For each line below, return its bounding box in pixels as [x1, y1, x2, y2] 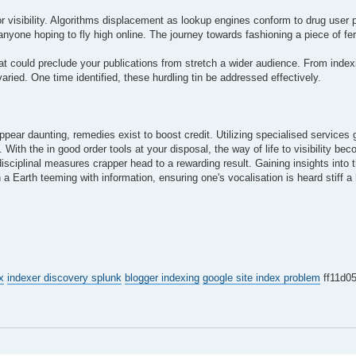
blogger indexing [125, 271, 199, 284]
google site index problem [203, 271, 320, 284]
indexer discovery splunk [7, 271, 122, 284]
